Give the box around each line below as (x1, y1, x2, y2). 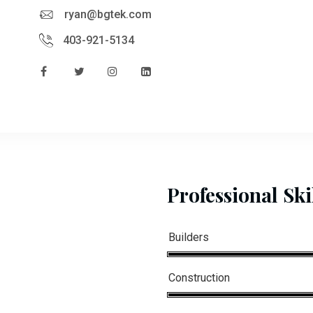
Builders (168, 230, 209, 244)
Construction (168, 270, 230, 284)
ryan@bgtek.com (64, 7, 152, 21)
